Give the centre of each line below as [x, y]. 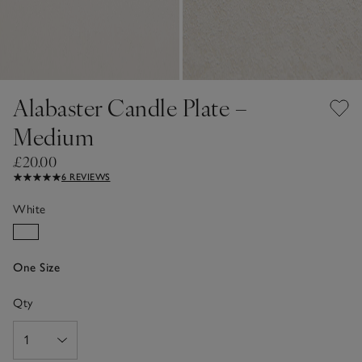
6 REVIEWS [86, 177]
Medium [53, 136]
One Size [36, 267]
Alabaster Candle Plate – [130, 107]
